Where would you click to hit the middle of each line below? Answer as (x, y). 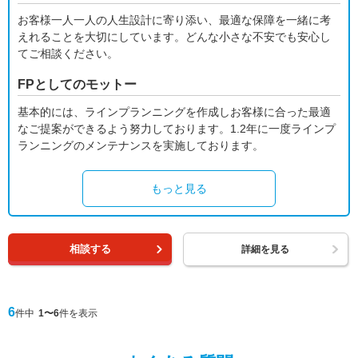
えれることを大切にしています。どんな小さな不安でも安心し (174, 37)
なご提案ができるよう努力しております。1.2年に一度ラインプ (177, 129)
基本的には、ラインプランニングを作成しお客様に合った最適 (174, 112)
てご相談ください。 (68, 54)
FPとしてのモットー (77, 84)
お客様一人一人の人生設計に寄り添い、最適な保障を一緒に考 (174, 20)
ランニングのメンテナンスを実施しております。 (141, 145)
